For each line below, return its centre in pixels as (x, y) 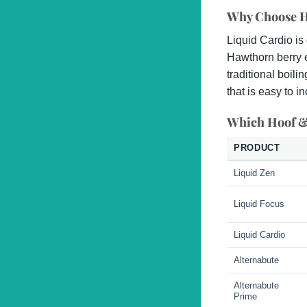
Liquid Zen (255, 173)
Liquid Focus (259, 204)
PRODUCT (257, 148)
